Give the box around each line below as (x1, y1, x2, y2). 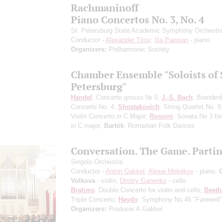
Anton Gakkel (106, 167, 145, 175)
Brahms (71, 186, 95, 194)
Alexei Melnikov (148, 167, 194, 175)
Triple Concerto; (71, 195, 118, 203)
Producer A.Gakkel (107, 205, 163, 213)
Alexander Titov (106, 36, 151, 44)
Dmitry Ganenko (120, 176, 166, 184)
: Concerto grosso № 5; (92, 93, 162, 101)
